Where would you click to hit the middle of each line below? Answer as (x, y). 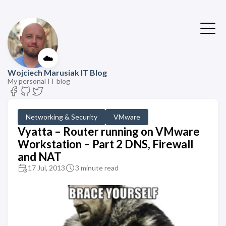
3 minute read (97, 168)
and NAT (40, 157)
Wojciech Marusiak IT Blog (57, 72)
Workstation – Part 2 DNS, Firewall (105, 144)
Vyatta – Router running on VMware (109, 131)
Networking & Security (62, 117)
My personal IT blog (39, 81)
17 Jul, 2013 (46, 168)
